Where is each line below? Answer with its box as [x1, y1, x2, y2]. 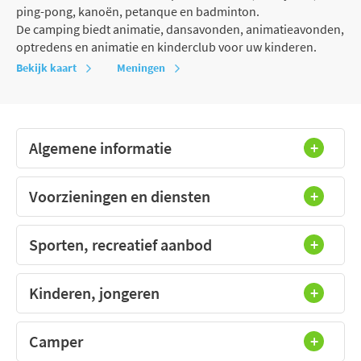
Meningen [117, 60, 165, 75]
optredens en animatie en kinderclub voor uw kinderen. [16, 38, 317, 55]
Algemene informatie [29, 137, 172, 158]
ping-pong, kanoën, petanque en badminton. [16, 2, 259, 19]
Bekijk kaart [16, 60, 77, 75]
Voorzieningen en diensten [29, 185, 210, 206]
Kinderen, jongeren [29, 282, 160, 303]
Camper [29, 330, 83, 351]
